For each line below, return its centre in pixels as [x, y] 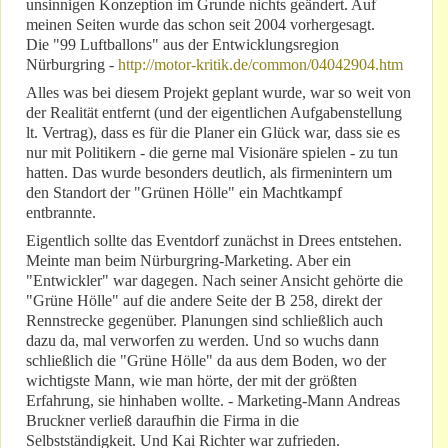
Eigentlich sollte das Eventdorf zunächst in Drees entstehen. [214, 241]
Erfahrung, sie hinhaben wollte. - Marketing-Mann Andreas [213, 401]
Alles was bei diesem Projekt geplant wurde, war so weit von [218, 93]
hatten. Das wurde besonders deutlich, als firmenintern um [209, 173]
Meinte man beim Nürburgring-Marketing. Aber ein [188, 261]
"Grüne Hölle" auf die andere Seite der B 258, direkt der [204, 301]
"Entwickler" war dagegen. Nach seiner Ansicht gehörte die [214, 281]
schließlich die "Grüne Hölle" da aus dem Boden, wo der [206, 361]
